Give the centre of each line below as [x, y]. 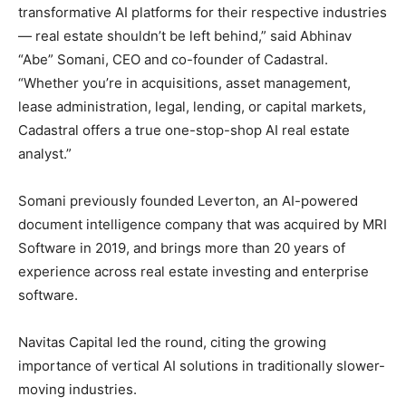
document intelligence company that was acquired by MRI [203, 224]
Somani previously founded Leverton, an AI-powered [188, 200]
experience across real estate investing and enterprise [193, 271]
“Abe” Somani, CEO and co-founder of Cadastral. [173, 59]
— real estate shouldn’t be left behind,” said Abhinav [185, 35]
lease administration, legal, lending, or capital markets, [192, 106]
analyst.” [45, 153]
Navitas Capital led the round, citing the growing [172, 342]
